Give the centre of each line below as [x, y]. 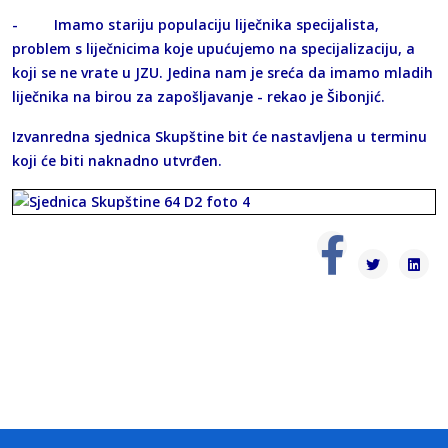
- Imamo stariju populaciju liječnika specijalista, [195, 24]
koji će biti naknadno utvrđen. [117, 160]
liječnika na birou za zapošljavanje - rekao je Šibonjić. [198, 96]
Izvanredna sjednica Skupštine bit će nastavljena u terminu [219, 136]
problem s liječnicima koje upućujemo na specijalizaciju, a [213, 48]
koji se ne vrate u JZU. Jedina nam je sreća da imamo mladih [222, 72]
